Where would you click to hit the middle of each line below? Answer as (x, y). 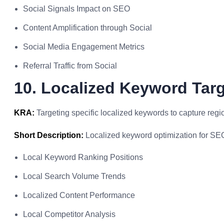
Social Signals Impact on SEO (76, 9)
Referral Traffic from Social (70, 66)
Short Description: (49, 135)
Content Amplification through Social (87, 28)
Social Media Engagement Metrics (84, 47)
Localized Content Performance (79, 195)
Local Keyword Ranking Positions (83, 157)
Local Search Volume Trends (74, 176)
